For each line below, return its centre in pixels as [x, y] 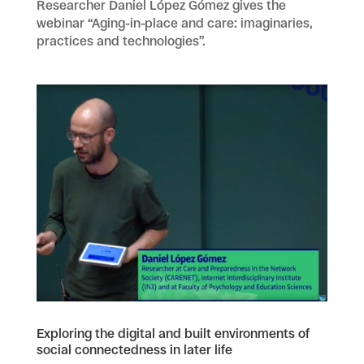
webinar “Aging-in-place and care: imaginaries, [174, 23]
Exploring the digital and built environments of [173, 334]
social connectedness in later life [134, 350]
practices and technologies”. [121, 41]
